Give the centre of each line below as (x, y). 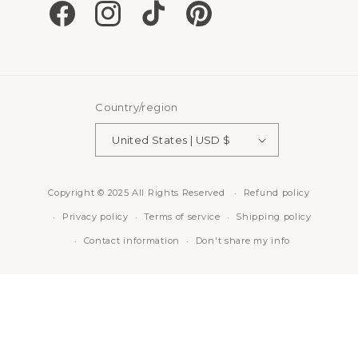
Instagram (122, 21)
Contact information (131, 241)
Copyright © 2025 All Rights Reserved (138, 192)
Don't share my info (243, 241)
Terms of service (182, 217)
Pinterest (211, 21)
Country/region (137, 107)
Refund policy (276, 193)
